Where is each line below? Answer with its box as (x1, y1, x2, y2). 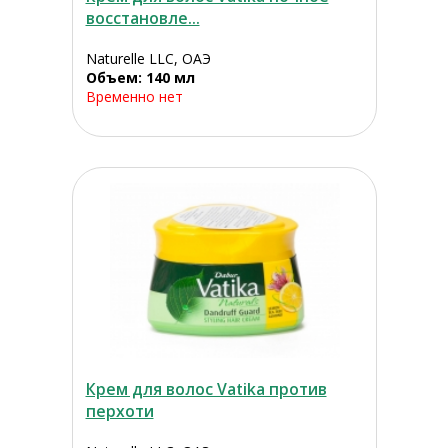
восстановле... (85, 7, 200, 30)
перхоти (85, 400, 154, 423)
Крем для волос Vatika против (85, 378, 327, 401)
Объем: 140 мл (85, 68, 195, 88)
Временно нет (85, 87, 183, 107)
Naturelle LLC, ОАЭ (85, 49, 211, 69)
